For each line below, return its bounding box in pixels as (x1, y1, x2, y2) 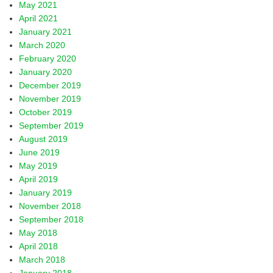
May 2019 (19, 161, 58, 171)
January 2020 (19, 67, 73, 77)
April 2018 (19, 241, 58, 251)
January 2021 (19, 27, 73, 37)
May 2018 (19, 228, 58, 238)
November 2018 (19, 201, 82, 211)
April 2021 (19, 13, 58, 23)
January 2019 (19, 188, 73, 197)
